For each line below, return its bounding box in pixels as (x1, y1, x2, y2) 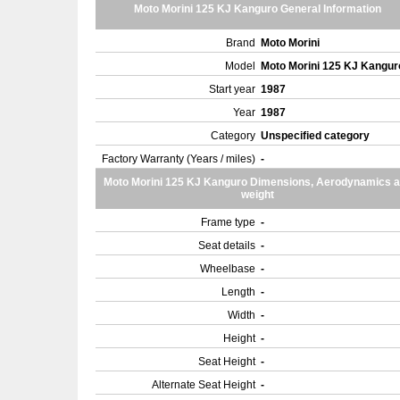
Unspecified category (261, 129, 372, 142)
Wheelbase (200, 262, 255, 275)
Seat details (198, 239, 255, 252)
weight (241, 188, 274, 201)
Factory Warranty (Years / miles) (102, 153, 255, 165)
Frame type (201, 216, 255, 229)
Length (221, 286, 255, 298)
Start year (209, 83, 255, 96)
